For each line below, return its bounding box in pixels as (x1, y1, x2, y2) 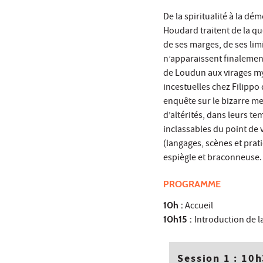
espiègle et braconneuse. (163, 151, 262, 166)
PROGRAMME (163, 178, 221, 190)
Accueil (183, 200, 213, 214)
